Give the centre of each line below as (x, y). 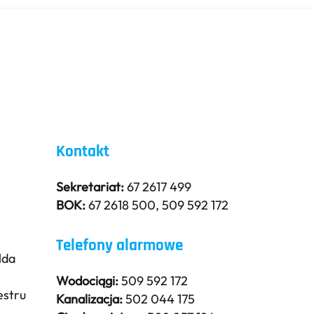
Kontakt (83, 152)
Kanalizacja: (90, 299)
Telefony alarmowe (120, 246)
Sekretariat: (90, 187)
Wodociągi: (88, 281)
